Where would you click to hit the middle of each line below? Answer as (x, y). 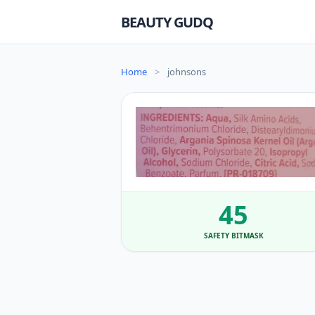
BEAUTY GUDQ (167, 22)
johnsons (187, 72)
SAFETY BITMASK (233, 236)
